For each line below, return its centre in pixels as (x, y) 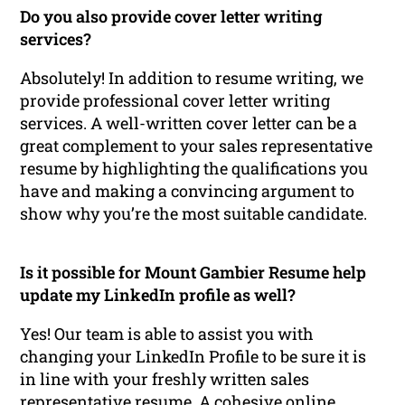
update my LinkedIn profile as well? (158, 294)
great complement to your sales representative (197, 145)
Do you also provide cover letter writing (171, 16)
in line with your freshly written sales (165, 378)
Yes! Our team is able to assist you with (167, 333)
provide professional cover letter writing (175, 100)
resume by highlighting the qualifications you (194, 168)
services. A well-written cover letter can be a (189, 122)
